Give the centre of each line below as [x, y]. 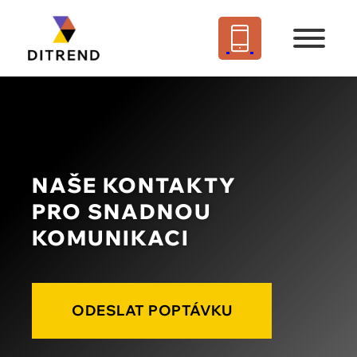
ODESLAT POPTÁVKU [152, 310]
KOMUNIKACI [111, 237]
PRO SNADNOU [122, 211]
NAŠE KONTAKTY [134, 185]
